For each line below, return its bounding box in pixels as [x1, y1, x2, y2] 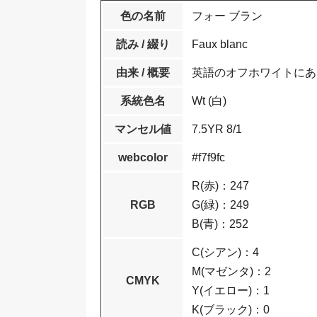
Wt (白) [192, 94, 226, 107]
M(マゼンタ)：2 [192, 265, 282, 277]
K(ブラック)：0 [192, 303, 270, 316]
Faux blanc [192, 38, 248, 50]
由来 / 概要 [116, 66, 170, 79]
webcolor [118, 151, 168, 163]
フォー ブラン [192, 9, 263, 22]
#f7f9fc [192, 151, 225, 163]
